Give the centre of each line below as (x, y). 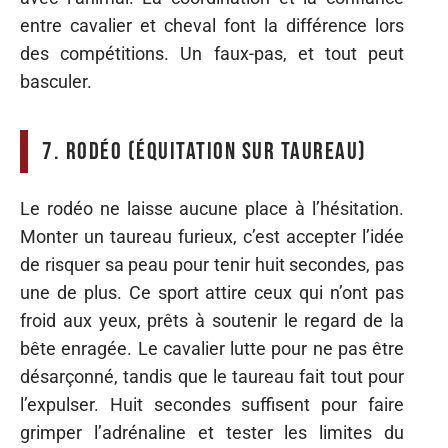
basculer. (56, 81)
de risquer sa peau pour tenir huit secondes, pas (212, 265)
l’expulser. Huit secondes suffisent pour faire (212, 405)
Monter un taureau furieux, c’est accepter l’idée (212, 237)
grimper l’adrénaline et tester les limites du (212, 433)
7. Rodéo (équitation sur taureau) (204, 151)
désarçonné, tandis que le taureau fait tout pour (212, 377)
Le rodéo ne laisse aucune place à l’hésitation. (212, 209)
